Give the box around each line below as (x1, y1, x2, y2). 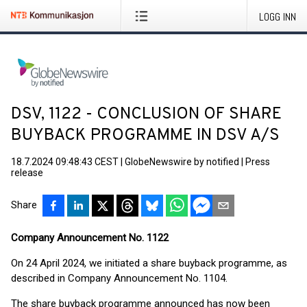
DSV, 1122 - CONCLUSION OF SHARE (11, 104, 282, 125)
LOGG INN (259, 10, 296, 24)
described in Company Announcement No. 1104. (11, 272, 228, 284)
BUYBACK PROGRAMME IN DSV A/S (11, 125, 280, 146)
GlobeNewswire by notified (125, 156, 239, 167)
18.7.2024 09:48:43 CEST (11, 156, 119, 167)
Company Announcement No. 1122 (11, 232, 169, 244)
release (11, 167, 43, 178)
